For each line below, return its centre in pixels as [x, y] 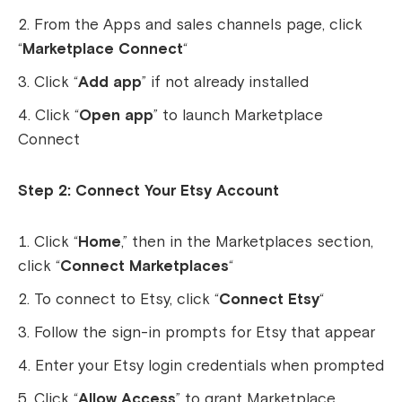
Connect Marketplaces [144, 267]
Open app [116, 116]
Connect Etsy [269, 300]
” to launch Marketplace [238, 116]
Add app [110, 83]
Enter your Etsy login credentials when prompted [210, 366]
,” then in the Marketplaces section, [247, 242]
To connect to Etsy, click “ [127, 300]
